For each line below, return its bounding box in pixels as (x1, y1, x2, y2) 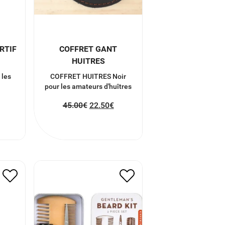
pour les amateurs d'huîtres (45, 82, 132, 90)
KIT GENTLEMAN (57, 150, 120, 159)
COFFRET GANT (59, 44, 118, 54)
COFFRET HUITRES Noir (50, 72, 127, 80)
